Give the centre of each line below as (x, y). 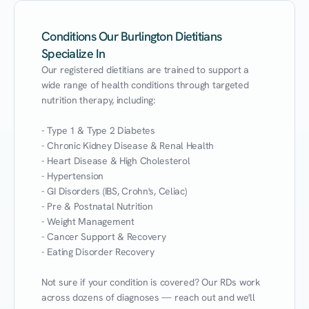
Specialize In (73, 53)
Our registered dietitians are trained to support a (146, 70)
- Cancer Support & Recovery (104, 237)
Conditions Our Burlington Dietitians (132, 36)
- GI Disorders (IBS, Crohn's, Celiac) (114, 191)
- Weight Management (88, 221)
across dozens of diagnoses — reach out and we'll (148, 297)
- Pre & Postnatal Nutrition (97, 206)
